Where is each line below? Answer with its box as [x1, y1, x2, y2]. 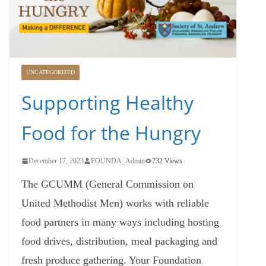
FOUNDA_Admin [91, 156, 145, 165]
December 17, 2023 [28, 156, 84, 165]
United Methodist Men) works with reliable [21, 197, 209, 209]
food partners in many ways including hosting [21, 216, 219, 228]
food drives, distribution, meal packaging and [21, 235, 217, 247]
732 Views [152, 156, 182, 165]
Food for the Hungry [21, 119, 201, 145]
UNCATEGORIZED [26, 68, 75, 75]
